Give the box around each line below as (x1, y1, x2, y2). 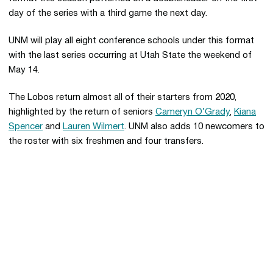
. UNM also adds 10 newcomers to (124, 122, 264, 131)
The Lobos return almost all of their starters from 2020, (9, 93, 236, 102)
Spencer (9, 122, 43, 131)
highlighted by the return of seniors (9, 108, 155, 116)
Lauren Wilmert (63, 122, 124, 131)
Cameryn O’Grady (155, 108, 230, 116)
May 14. (9, 66, 40, 74)
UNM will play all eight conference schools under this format (9, 37, 254, 45)
